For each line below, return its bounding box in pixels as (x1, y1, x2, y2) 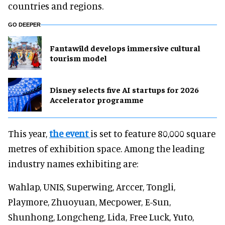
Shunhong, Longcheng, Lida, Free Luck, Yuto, (8, 210, 194, 222)
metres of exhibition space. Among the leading (8, 142, 204, 154)
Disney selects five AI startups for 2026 (50, 84, 199, 95)
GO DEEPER (8, 21, 41, 28)
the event (49, 127, 90, 139)
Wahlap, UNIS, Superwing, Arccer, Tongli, (8, 180, 175, 192)
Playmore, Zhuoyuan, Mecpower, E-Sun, (8, 195, 171, 207)
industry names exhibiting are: (8, 157, 138, 169)
